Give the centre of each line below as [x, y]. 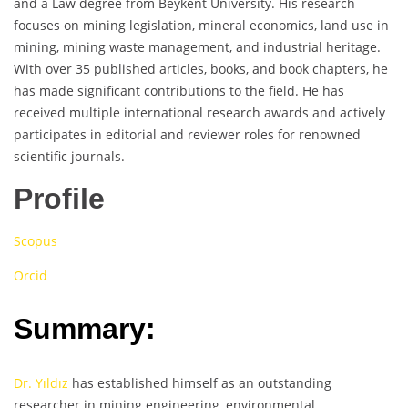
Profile [59, 198]
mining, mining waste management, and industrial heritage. [197, 46]
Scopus [36, 240]
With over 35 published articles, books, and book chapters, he [201, 68]
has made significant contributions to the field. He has [179, 90]
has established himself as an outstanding [200, 382]
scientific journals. [69, 156]
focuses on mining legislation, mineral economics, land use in [201, 25]
